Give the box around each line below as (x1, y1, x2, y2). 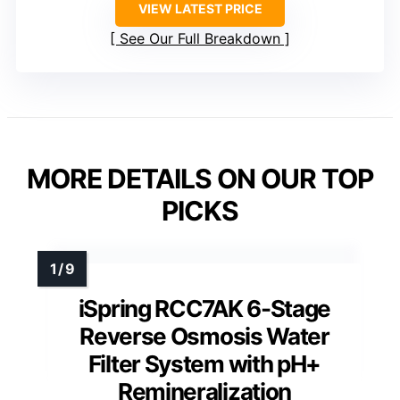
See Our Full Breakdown (120, 29, 280, 47)
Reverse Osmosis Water (79, 321, 329, 350)
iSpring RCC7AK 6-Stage (78, 294, 331, 322)
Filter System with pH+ (87, 349, 321, 378)
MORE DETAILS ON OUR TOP (27, 162, 373, 195)
